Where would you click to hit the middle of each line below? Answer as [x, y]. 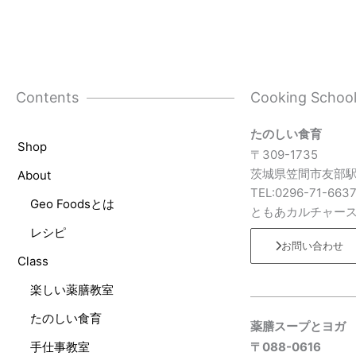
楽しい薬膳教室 [72, 290]
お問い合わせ [312, 246]
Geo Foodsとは [72, 204]
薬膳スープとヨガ [298, 327]
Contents [47, 98]
